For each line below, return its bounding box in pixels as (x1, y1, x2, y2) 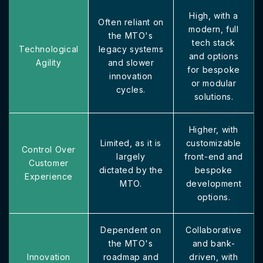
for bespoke (187, 64, 240, 75)
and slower (107, 57, 154, 68)
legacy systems (98, 43, 164, 54)
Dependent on (100, 224, 161, 235)
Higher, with (188, 124, 239, 134)
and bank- (192, 238, 235, 248)
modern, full (188, 23, 239, 34)
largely (116, 151, 146, 161)
